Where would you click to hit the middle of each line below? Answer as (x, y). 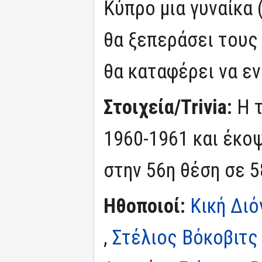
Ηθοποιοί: (144, 206)
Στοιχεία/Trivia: (170, 107)
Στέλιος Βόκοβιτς (185, 238)
